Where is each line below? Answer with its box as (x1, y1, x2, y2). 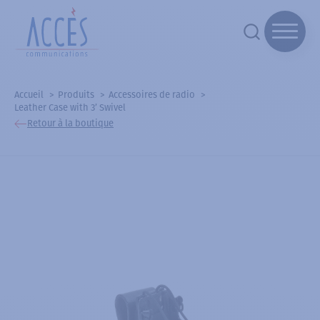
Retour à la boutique (27, 118, 114, 129)
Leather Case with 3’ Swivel (14, 101, 126, 113)
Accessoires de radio (109, 89, 195, 100)
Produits (58, 89, 94, 100)
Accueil (14, 89, 44, 100)
